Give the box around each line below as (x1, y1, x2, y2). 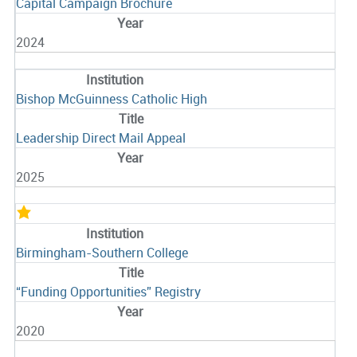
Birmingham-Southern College (15, 244, 188, 262)
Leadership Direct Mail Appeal (15, 129, 186, 147)
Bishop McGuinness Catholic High (15, 90, 207, 108)
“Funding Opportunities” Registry (15, 283, 201, 301)
